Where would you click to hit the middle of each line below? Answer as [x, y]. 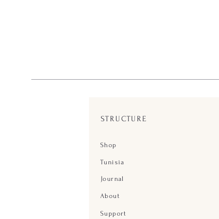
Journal [112, 178]
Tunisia [112, 162]
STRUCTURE [124, 119]
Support [113, 213]
